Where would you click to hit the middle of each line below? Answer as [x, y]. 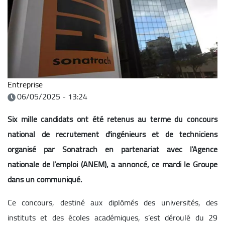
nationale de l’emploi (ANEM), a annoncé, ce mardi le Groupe [113, 164]
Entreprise [25, 84]
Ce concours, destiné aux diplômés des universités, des [113, 202]
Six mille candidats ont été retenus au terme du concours [113, 119]
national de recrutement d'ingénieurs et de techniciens [113, 134]
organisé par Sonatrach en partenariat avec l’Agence [113, 149]
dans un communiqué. [45, 179]
